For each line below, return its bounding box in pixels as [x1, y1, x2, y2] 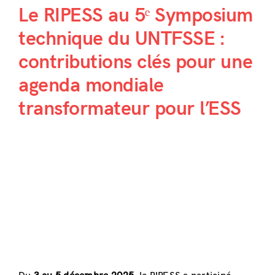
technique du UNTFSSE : [18, 26, 224, 51]
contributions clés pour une [18, 50, 253, 74]
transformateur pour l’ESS [18, 96, 241, 121]
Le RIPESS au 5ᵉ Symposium [18, 3, 253, 28]
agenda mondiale [18, 73, 164, 98]
